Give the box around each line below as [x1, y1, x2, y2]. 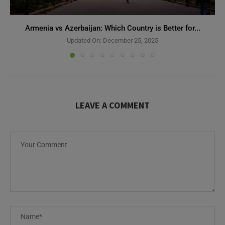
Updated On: [67, 37, 101, 44]
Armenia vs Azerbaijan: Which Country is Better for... [25, 24, 200, 33]
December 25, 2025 [101, 37, 158, 44]
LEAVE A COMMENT [75, 99, 150, 111]
